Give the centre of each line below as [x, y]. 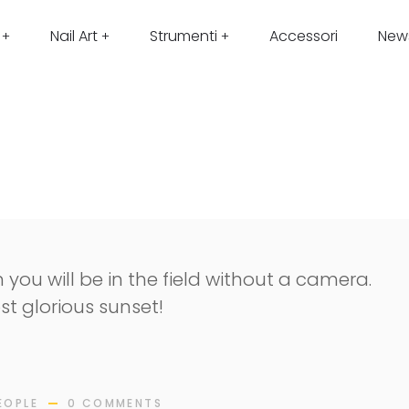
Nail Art [73, 36]
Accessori [303, 36]
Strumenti [183, 36]
